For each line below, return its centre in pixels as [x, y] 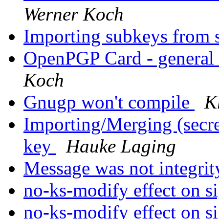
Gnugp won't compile [109, 102]
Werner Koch [74, 14]
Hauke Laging [121, 146]
